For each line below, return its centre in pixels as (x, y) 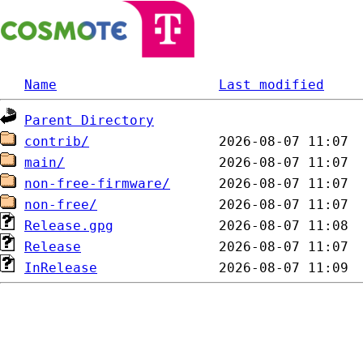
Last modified (271, 85)
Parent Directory (89, 120)
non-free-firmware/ (97, 184)
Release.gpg (69, 226)
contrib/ (57, 141)
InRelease (61, 268)
